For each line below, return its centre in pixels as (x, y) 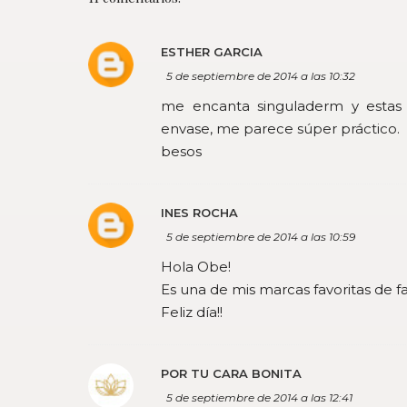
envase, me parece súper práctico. (280, 129)
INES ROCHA (199, 213)
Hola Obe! (196, 267)
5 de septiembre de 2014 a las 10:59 (261, 237)
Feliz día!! (192, 312)
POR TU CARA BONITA (231, 373)
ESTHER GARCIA (212, 52)
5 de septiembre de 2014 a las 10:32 (261, 76)
